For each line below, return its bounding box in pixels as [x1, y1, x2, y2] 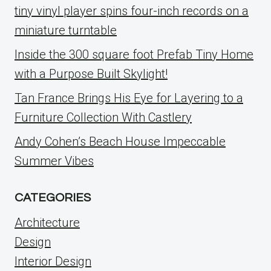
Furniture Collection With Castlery [15, 110, 192, 125]
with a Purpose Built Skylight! [15, 67, 168, 82]
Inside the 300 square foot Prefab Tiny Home [15, 47, 253, 62]
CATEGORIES [15, 192, 91, 204]
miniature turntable [15, 23, 117, 38]
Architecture [15, 215, 80, 230]
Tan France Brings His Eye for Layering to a [15, 91, 243, 106]
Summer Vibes [15, 154, 94, 169]
